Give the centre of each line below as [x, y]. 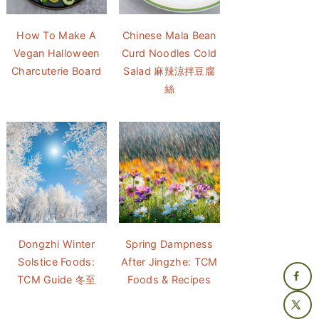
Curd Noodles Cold [169, 53]
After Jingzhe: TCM [169, 261]
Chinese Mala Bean [169, 35]
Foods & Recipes [169, 279]
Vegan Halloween [56, 53]
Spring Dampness [169, 244]
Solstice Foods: [56, 261]
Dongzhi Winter [56, 244]
